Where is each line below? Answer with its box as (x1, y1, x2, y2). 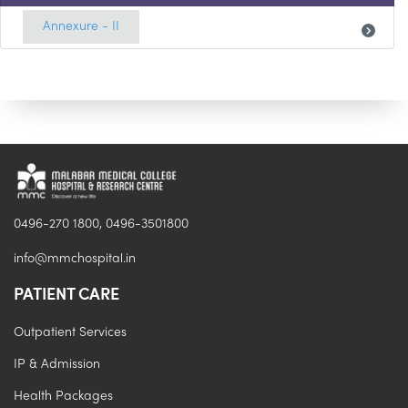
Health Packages (14, 390, 113, 403)
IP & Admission (14, 358, 100, 371)
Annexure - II (43, 21, 119, 33)
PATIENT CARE (14, 280, 119, 305)
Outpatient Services (14, 326, 127, 339)
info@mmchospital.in (14, 252, 136, 265)
